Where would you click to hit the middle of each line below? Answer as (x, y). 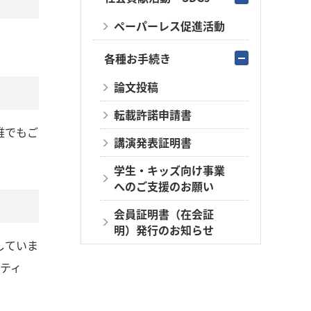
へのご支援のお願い (164, 186)
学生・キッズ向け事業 (169, 170)
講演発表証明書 (153, 142)
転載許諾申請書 (153, 115)
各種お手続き (137, 58)
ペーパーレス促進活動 (169, 26)
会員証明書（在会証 (164, 214)
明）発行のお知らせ (164, 230)
